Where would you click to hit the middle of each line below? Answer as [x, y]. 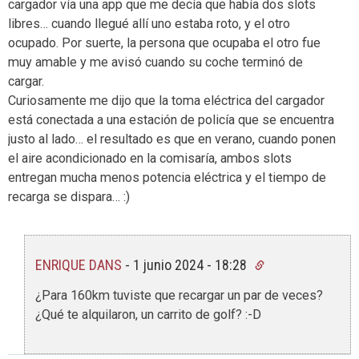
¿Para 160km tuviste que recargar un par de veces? [179, 296]
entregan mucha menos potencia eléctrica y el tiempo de [167, 177]
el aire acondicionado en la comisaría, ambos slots [150, 158]
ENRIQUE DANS [79, 264]
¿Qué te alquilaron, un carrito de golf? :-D [148, 315]
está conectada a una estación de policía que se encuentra [171, 119]
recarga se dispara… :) [69, 196]
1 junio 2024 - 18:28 [192, 264]
